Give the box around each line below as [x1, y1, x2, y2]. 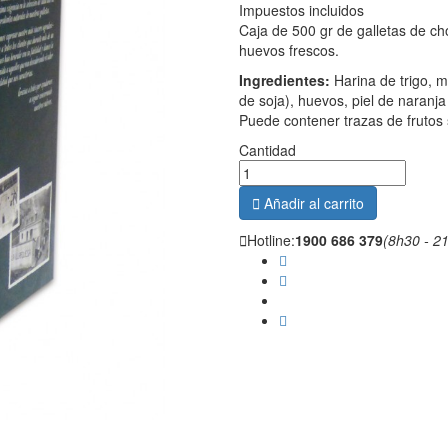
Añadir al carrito [264, 193, 364, 213]
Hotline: [247, 230, 295, 250]
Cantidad [239, 140, 296, 160]
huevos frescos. [239, 40, 339, 60]
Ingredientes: [239, 70, 330, 90]
